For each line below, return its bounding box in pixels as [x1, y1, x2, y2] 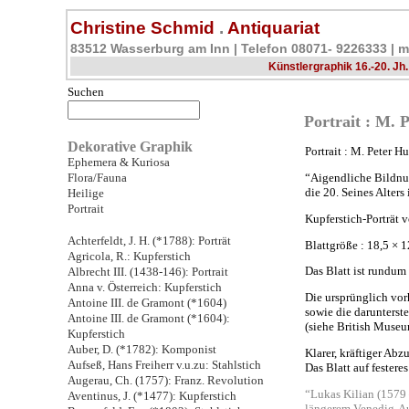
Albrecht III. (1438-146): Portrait [68, 265, 228, 278]
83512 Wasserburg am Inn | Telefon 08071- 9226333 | [70, 41, 398, 56]
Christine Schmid [70, 17, 219, 37]
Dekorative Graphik [68, 138, 193, 154]
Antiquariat [224, 17, 320, 37]
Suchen [68, 85, 104, 99]
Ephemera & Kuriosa [68, 155, 170, 169]
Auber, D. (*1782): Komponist [68, 342, 216, 356]
